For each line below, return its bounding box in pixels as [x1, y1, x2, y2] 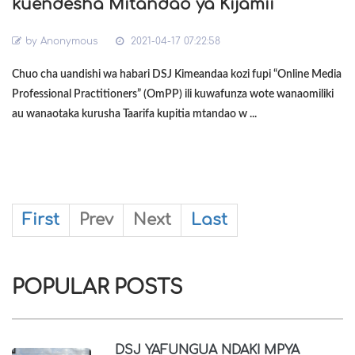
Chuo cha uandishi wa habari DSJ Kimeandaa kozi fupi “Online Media [12, 69, 342, 80]
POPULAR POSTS [12, 277, 183, 299]
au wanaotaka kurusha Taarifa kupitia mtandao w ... [12, 109, 257, 120]
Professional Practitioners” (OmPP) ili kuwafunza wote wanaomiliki [12, 89, 334, 100]
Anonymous [40, 36, 97, 47]
